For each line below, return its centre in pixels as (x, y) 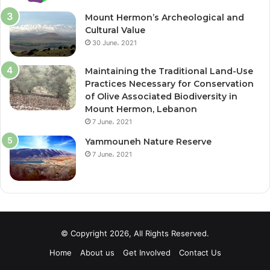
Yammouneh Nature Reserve (148, 141)
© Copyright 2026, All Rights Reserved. (135, 233)
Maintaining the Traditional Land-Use (169, 71)
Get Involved (146, 252)
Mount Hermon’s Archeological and (165, 17)
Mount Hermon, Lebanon (141, 109)
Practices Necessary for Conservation (169, 83)
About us (97, 252)
